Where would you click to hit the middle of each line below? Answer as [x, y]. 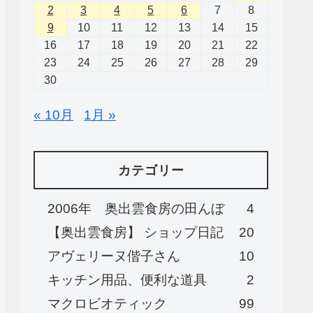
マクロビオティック [107, 304]
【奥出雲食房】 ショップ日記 [136, 233]
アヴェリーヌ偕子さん [114, 256]
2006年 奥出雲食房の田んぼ [136, 209]
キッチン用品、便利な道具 [127, 280]
